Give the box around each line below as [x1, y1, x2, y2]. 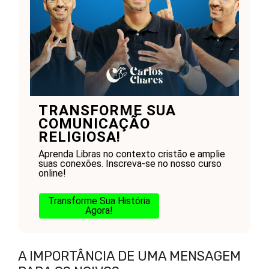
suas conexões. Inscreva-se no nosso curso [38, 157, 222, 169]
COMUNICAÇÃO [38, 115, 150, 132]
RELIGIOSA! [38, 128, 121, 145]
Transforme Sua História [47, 195, 150, 207]
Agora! [85, 204, 113, 216]
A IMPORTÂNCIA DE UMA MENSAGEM [18, 248, 241, 265]
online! [38, 167, 66, 179]
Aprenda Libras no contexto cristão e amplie [38, 148, 225, 160]
